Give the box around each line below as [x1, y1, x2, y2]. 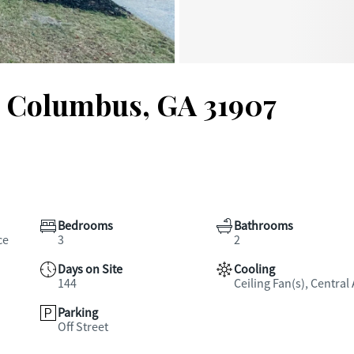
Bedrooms [58, 218, 113, 234]
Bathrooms [233, 218, 293, 234]
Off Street [58, 319, 108, 335]
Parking [58, 305, 98, 321]
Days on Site [58, 262, 122, 277]
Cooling [233, 262, 275, 277]
